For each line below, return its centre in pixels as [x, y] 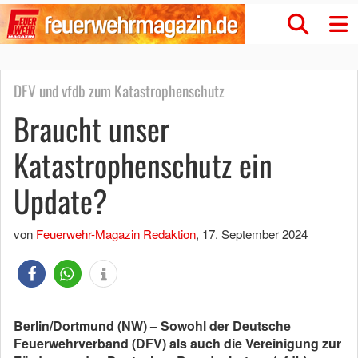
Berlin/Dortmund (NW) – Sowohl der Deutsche [152, 326]
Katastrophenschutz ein [143, 165]
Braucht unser [91, 129]
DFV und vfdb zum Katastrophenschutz [119, 91]
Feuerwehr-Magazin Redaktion [116, 234]
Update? [61, 201]
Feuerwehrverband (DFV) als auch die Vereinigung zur [177, 343]
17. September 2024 [255, 234]
